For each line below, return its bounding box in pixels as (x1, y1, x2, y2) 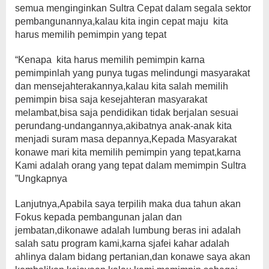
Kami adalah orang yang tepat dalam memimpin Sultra (15, 160, 246, 171)
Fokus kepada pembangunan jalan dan (15, 212, 182, 223)
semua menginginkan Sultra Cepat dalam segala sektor (15, 3, 251, 14)
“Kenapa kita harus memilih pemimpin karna (15, 55, 205, 65)
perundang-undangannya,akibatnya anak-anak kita (15, 121, 232, 131)
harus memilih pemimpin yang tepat (15, 29, 166, 40)
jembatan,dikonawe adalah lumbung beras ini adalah (15, 225, 241, 236)
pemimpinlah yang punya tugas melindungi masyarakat (15, 68, 250, 79)
